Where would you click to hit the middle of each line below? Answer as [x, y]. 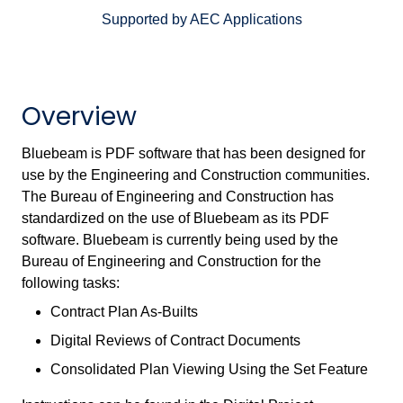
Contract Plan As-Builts [124, 312]
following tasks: [71, 283]
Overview [79, 117]
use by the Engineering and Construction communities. [196, 175]
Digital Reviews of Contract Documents [175, 341]
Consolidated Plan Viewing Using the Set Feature [209, 370]
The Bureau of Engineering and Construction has [178, 197]
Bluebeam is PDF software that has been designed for [193, 154]
